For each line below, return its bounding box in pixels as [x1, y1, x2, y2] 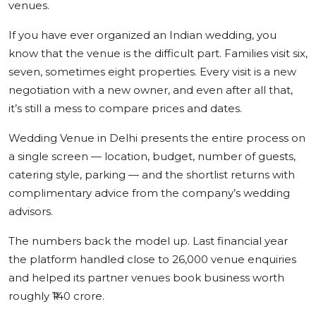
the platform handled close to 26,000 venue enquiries [8, 252, 296, 266]
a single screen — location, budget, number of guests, [8, 149, 296, 163]
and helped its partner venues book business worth [8, 270, 284, 284]
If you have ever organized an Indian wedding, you [8, 28, 276, 42]
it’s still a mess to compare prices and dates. [8, 101, 245, 115]
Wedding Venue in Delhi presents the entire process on [8, 130, 305, 145]
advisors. [8, 204, 53, 218]
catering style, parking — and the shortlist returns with [8, 167, 295, 181]
